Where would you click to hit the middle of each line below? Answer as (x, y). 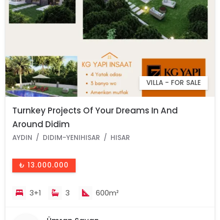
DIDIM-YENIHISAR (72, 137)
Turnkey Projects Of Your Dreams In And (95, 110)
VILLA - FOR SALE (173, 82)
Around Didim (41, 124)
